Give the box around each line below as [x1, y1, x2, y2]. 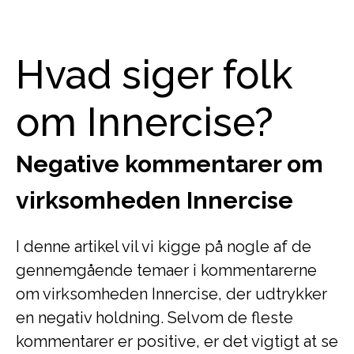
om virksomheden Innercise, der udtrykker [16, 284, 327, 303]
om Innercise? [16, 99, 273, 145]
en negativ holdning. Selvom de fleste [16, 308, 293, 327]
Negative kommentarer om [16, 150, 323, 178]
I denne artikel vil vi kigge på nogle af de [16, 237, 311, 256]
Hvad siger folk [16, 51, 293, 98]
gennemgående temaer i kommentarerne [16, 261, 317, 280]
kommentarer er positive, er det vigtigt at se [16, 332, 338, 351]
